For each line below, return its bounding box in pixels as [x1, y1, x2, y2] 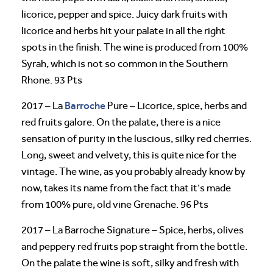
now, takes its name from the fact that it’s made [21, 182, 231, 194]
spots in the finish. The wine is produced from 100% [21, 41, 248, 54]
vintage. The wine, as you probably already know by [21, 166, 246, 178]
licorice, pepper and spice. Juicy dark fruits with [21, 9, 227, 21]
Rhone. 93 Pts [21, 74, 82, 87]
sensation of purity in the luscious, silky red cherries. [21, 133, 252, 145]
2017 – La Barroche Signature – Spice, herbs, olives [21, 224, 244, 236]
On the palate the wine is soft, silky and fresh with [21, 257, 239, 269]
